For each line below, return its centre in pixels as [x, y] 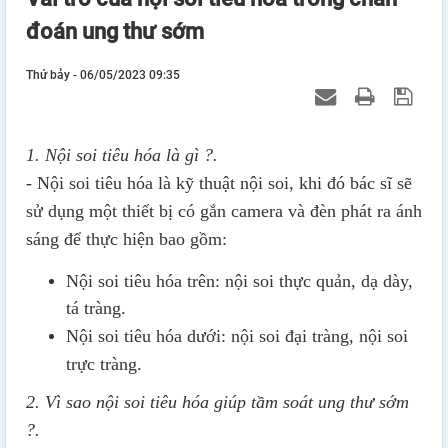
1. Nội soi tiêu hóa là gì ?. [122, 155]
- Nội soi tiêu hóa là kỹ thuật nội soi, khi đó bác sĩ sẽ [219, 183]
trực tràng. [104, 364]
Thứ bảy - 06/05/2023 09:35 [103, 75]
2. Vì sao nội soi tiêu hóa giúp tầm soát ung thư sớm [217, 402]
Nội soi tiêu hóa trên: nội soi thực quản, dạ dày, [239, 281]
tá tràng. [96, 308]
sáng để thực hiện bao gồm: [126, 239]
